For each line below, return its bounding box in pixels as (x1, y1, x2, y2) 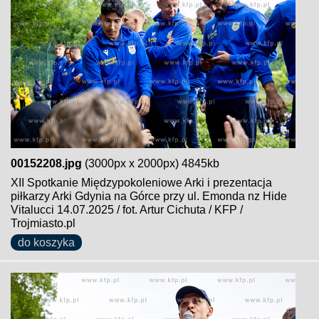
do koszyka (18, 236, 75, 249)
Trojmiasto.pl (11, 217, 75, 229)
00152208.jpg (11, 157, 82, 169)
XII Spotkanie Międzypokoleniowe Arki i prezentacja (11, 177, 272, 189)
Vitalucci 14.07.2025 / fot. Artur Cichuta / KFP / (11, 204, 243, 216)
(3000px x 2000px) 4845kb (82, 157, 219, 169)
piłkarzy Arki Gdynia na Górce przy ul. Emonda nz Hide (11, 190, 287, 202)
